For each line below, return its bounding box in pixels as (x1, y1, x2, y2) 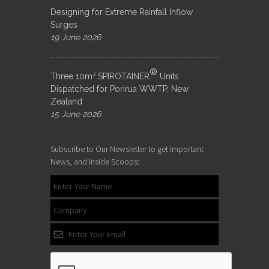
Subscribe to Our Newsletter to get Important (50, 143, 204, 154)
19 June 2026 (50, 32, 101, 42)
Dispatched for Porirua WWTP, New (50, 83, 189, 94)
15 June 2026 (50, 109, 101, 119)
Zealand (50, 96, 82, 106)
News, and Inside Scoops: (50, 156, 139, 167)
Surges (50, 19, 77, 29)
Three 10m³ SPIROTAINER (50, 71, 150, 81)
